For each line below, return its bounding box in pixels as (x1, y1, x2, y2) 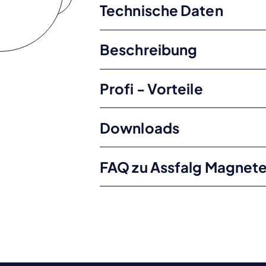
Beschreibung (100, 40, 198, 59)
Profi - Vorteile (100, 80, 203, 98)
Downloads (100, 118, 179, 137)
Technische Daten (100, 1, 223, 20)
